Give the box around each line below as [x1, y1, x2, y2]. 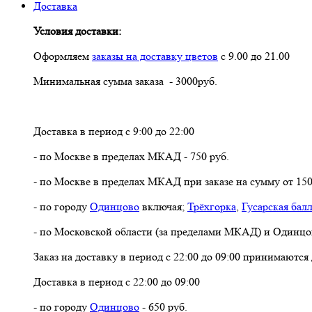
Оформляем [33, 49, 92, 63]
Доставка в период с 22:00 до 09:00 [33, 274, 200, 288]
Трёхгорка [187, 199, 236, 213]
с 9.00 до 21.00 [218, 49, 290, 63]
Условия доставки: [33, 24, 121, 38]
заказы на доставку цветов [92, 49, 218, 63]
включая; [139, 199, 187, 213]
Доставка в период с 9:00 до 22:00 [33, 124, 194, 138]
